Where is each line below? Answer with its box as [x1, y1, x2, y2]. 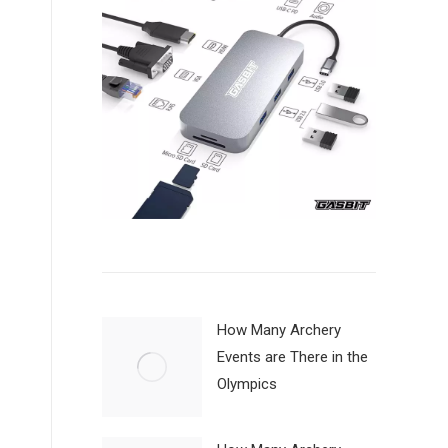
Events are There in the [217, 348, 368, 367]
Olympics [217, 375, 277, 394]
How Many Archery [217, 321, 341, 340]
